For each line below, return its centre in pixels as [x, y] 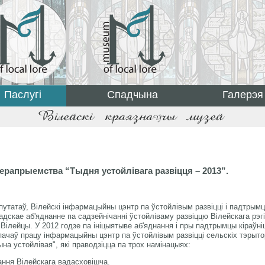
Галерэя [243, 95]
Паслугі [22, 95]
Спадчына [132, 95]
